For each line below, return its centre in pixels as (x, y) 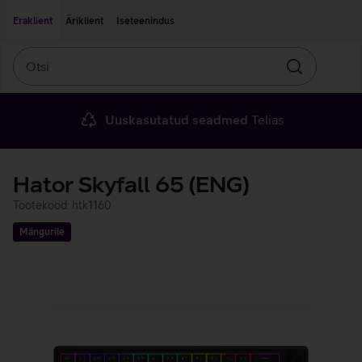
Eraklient (33, 21)
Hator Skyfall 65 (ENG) (131, 185)
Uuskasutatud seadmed (176, 120)
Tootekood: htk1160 (62, 205)
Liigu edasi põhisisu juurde (72, 11)
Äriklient (84, 21)
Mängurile (42, 232)
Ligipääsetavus (164, 11)
